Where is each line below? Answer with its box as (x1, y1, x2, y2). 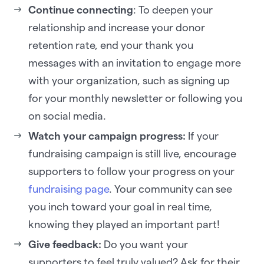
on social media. (28, 110, 106, 121)
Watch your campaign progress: (28, 130, 186, 141)
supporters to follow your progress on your (28, 165, 235, 177)
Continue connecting (28, 4, 133, 15)
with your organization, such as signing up (28, 74, 230, 86)
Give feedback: (28, 238, 101, 250)
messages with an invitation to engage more (28, 57, 241, 68)
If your (186, 130, 219, 141)
